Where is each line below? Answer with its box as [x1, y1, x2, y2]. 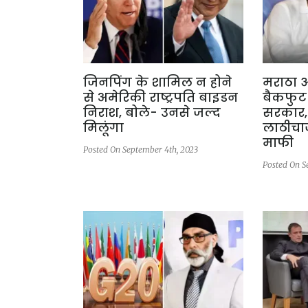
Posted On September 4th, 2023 [83, 144, 198, 155]
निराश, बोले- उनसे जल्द [83, 104, 221, 122]
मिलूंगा [83, 119, 124, 137]
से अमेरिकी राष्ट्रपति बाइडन [83, 89, 238, 107]
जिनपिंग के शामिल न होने [83, 74, 232, 91]
